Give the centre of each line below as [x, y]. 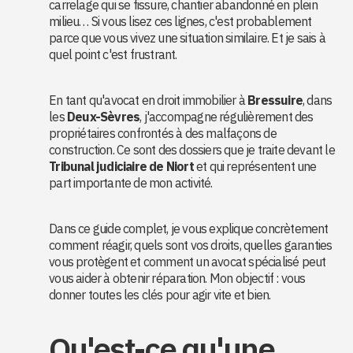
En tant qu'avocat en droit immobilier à [149, 100]
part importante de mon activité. [131, 183]
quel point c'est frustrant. [113, 54]
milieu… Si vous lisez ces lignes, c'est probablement [180, 21]
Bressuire [275, 100]
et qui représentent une [255, 166]
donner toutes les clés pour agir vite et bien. [160, 295]
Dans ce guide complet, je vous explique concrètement [189, 229]
